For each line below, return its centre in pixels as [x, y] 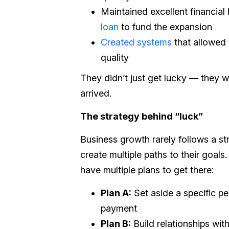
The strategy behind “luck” [142, 116]
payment [119, 208]
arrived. [96, 93]
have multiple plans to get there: [147, 170]
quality [115, 58]
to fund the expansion [165, 27]
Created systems [136, 42]
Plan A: [116, 193]
